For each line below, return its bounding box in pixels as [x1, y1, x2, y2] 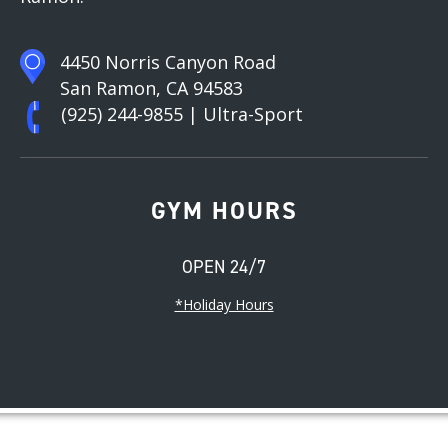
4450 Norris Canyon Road [60, 50, 276, 75]
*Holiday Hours [174, 295, 274, 315]
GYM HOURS [150, 195, 298, 228]
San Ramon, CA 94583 [60, 76, 243, 101]
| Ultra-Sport [188, 102, 303, 127]
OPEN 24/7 [182, 255, 266, 280]
